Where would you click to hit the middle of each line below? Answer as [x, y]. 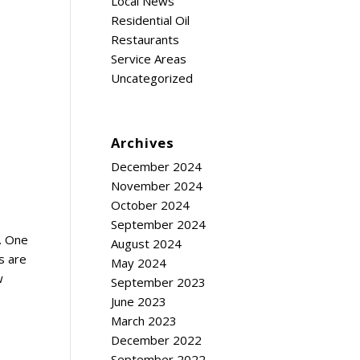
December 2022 [156, 340]
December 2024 [156, 166]
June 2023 [139, 301]
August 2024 [146, 243]
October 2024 [150, 205]
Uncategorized [152, 78]
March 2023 [144, 321]
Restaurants [145, 39]
